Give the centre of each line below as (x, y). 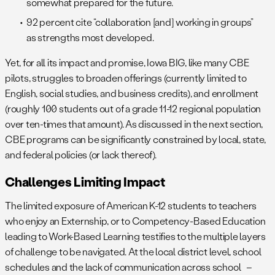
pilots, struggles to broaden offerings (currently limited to (126, 78)
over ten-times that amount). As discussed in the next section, (134, 124)
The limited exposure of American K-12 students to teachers (131, 206)
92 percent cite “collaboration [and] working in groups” (140, 22)
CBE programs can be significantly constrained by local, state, (136, 139)
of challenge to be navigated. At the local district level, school (133, 252)
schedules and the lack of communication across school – (129, 267)
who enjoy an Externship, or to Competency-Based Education (135, 221)
